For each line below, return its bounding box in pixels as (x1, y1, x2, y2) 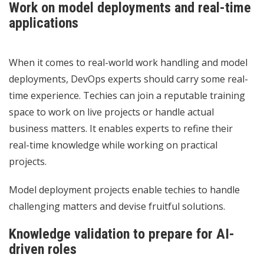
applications (9, 14, 78, 31)
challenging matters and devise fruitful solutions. (9, 199, 227, 213)
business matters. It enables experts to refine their (9, 121, 233, 135)
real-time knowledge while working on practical (9, 138, 217, 151)
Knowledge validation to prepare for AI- (9, 225, 235, 242)
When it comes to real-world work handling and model (9, 55, 247, 69)
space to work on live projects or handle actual (9, 105, 214, 118)
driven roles (9, 240, 77, 258)
